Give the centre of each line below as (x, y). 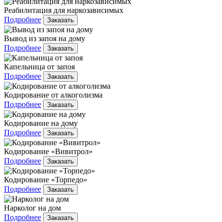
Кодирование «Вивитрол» (48, 151)
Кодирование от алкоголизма (53, 95)
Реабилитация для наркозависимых (64, 10)
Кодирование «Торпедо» (46, 179)
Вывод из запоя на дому (45, 38)
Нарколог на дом (32, 208)
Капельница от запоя (39, 66)
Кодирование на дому (41, 123)
